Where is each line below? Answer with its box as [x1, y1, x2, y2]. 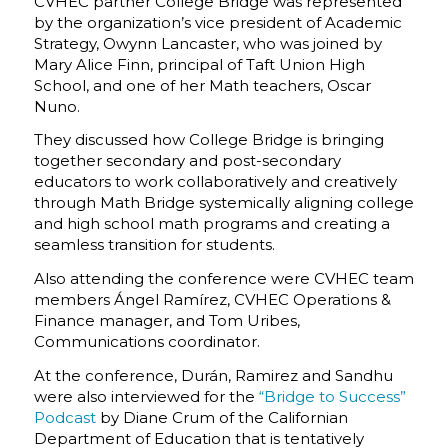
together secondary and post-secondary [33, 151, 341, 171]
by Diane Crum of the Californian [95, 407, 348, 427]
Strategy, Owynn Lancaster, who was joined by [33, 33, 382, 53]
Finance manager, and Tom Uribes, [33, 311, 300, 330]
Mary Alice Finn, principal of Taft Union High [33, 54, 365, 74]
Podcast [33, 407, 96, 427]
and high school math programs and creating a [33, 214, 390, 234]
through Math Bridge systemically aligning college [33, 193, 414, 213]
